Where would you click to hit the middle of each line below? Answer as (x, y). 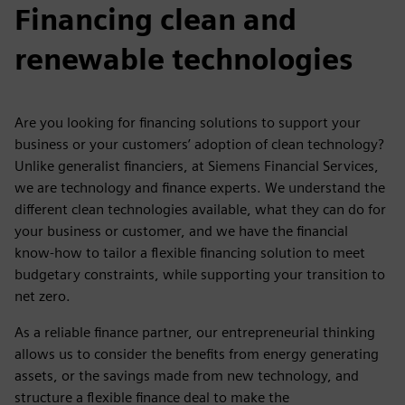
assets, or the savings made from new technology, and (187, 376)
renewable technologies (184, 59)
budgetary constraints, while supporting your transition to (200, 274)
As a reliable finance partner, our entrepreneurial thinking (195, 332)
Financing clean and (155, 19)
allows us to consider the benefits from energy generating (197, 354)
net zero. (42, 296)
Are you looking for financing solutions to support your (188, 122)
